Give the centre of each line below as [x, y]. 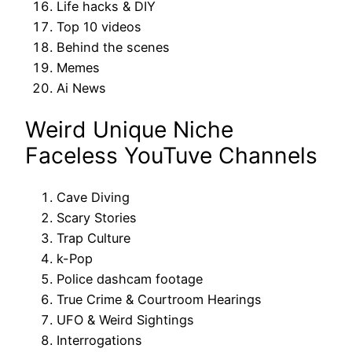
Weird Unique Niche [129, 129]
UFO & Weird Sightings [125, 320]
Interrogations [99, 341]
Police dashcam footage [130, 279]
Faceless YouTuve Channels [171, 155]
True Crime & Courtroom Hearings [159, 300]
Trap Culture [93, 238]
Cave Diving [93, 198]
